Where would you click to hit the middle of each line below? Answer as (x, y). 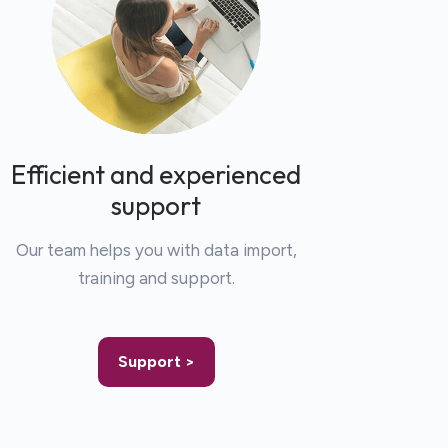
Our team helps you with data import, (156, 249)
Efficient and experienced (156, 174)
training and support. (156, 277)
